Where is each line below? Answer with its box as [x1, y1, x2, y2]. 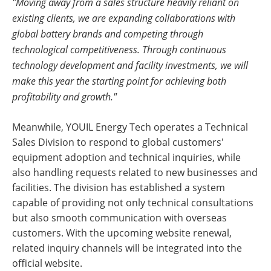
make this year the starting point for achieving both [12, 74, 226, 87]
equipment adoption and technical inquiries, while [12, 151, 241, 164]
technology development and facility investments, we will [12, 59, 248, 71]
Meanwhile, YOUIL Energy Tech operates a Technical [12, 120, 248, 134]
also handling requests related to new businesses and [12, 166, 258, 179]
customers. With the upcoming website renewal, [12, 226, 232, 240]
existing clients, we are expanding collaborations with [12, 11, 235, 24]
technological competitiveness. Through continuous [12, 43, 226, 56]
